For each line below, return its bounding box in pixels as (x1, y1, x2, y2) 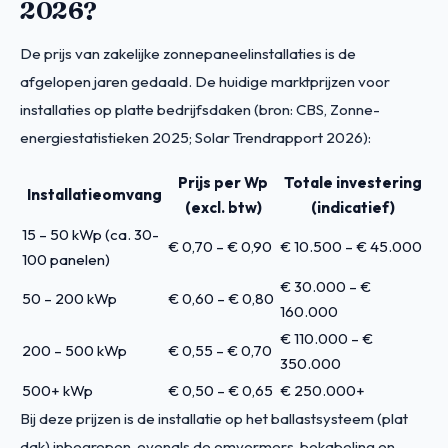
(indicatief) (311, 197, 395, 217)
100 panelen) (22, 249, 110, 269)
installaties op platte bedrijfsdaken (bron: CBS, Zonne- (20, 99, 380, 119)
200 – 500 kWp (22, 340, 127, 360)
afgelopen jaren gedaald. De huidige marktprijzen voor (20, 71, 390, 91)
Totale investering (284, 172, 422, 192)
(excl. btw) (184, 197, 262, 217)
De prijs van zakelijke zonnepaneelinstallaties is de (20, 43, 356, 63)
